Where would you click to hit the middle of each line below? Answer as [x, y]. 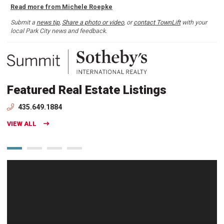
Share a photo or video [93, 22]
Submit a [23, 22]
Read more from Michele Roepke [61, 7]
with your [194, 22]
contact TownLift [157, 22]
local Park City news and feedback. [59, 31]
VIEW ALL [22, 123]
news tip [48, 22]
